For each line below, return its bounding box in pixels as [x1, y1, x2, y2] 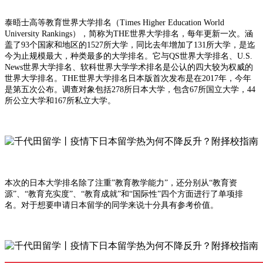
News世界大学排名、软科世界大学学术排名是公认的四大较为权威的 [5, 63, 253, 72]
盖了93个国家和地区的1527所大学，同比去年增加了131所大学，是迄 [5, 41, 255, 50]
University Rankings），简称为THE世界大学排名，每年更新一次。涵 [5, 29, 253, 39]
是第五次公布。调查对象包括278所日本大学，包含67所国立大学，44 [5, 85, 255, 95]
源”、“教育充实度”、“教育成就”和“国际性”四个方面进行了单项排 [5, 190, 243, 199]
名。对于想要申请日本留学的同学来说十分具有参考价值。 [5, 201, 218, 210]
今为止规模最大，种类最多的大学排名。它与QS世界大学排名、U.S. [5, 52, 252, 61]
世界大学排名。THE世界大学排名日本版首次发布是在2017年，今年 [5, 74, 251, 83]
